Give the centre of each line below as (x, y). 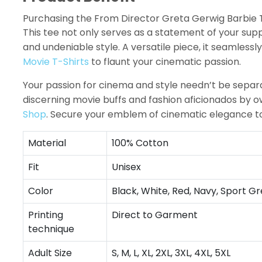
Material (47, 143)
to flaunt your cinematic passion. (165, 62)
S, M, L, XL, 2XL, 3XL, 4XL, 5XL (171, 253)
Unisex (126, 167)
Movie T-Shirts (56, 62)
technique (51, 229)
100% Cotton (140, 143)
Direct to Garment (155, 215)
